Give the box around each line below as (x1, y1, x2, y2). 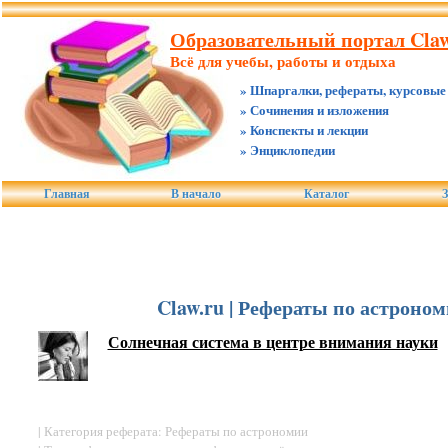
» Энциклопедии (240, 140, 335, 159)
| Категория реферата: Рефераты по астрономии (37, 422, 308, 441)
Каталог (304, 187, 349, 201)
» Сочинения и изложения (240, 100, 389, 119)
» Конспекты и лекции (240, 120, 368, 139)
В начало (171, 187, 221, 201)
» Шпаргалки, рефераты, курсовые (240, 80, 446, 99)
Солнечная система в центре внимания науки (107, 330, 438, 353)
